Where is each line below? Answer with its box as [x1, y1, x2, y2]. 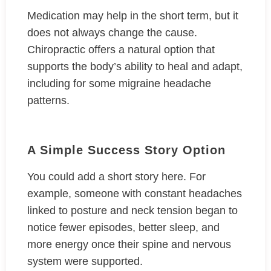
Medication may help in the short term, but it [27, 10, 238, 22]
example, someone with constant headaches [27, 188, 242, 200]
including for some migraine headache [27, 77, 211, 90]
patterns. [27, 94, 73, 107]
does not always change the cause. [27, 27, 197, 39]
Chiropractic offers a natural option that [27, 44, 215, 56]
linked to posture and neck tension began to [27, 204, 238, 217]
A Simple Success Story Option [27, 143, 226, 157]
